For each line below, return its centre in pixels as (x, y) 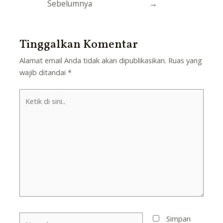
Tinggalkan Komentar (79, 45)
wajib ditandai (44, 72)
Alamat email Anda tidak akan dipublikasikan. (93, 60)
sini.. (26, 118)
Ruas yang (185, 60)
